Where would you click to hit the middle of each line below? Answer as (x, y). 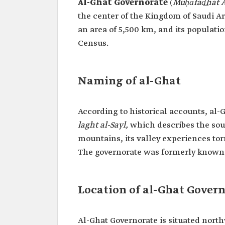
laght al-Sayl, (103, 125)
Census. (93, 43)
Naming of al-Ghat (129, 81)
